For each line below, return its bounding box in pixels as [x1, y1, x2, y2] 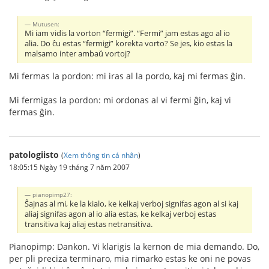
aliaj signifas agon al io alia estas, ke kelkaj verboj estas [25, 209, 217, 220]
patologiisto [9, 149, 59, 161]
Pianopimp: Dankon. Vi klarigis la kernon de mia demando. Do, [9, 240, 259, 252]
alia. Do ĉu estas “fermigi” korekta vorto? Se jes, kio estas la [25, 38, 233, 49]
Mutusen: [32, 20, 60, 29]
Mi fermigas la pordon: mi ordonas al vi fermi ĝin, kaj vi [9, 94, 231, 106]
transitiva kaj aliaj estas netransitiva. [25, 219, 153, 230]
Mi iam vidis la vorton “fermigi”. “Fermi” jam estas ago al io [25, 28, 231, 39]
